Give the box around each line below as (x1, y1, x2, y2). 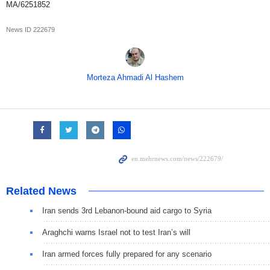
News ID (6, 26, 33, 34)
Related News (6, 185, 77, 198)
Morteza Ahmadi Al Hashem (86, 73, 184, 83)
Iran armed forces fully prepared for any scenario (42, 250, 212, 259)
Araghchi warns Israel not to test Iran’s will (42, 228, 190, 237)
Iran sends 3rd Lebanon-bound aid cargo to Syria (42, 206, 212, 216)
